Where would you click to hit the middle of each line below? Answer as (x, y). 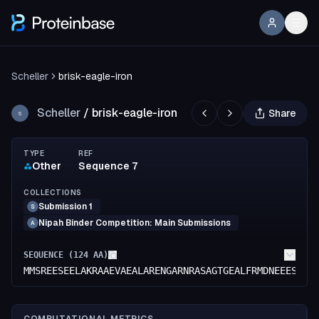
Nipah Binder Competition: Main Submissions (135, 223)
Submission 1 (66, 206)
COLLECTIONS (53, 193)
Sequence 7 (108, 166)
